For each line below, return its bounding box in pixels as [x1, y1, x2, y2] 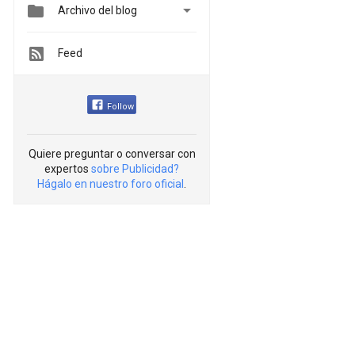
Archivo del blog [58, 4, 137, 17]
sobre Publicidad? [91, 162, 179, 175]
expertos [44, 162, 91, 175]
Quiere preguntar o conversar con [28, 147, 196, 160]
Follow [107, 101, 134, 112]
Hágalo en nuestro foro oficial [37, 177, 184, 190]
